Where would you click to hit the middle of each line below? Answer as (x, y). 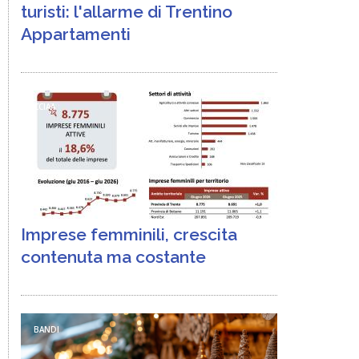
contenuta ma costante (113, 257)
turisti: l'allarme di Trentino (127, 12)
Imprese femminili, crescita (129, 234)
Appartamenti (76, 34)
